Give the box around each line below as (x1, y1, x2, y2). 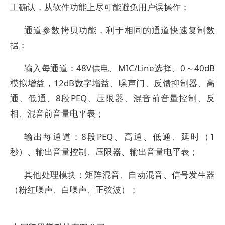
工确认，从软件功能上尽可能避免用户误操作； (10, 1, 189, 13)
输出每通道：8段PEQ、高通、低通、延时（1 (24, 131, 215, 142)
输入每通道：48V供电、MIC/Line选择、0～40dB (24, 62, 215, 74)
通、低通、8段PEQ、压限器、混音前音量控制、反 (10, 92, 215, 104)
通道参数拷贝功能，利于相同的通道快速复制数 (24, 24, 215, 36)
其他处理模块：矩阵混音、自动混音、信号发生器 (24, 169, 215, 180)
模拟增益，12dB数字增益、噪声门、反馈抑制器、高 (10, 77, 215, 89)
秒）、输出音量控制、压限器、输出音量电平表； (10, 146, 198, 157)
